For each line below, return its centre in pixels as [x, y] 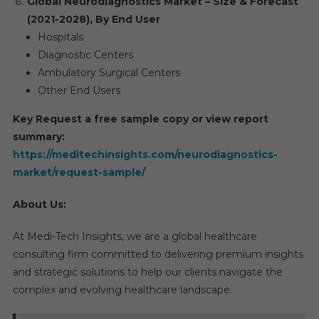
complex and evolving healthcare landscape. [122, 290]
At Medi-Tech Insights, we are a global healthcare [135, 236]
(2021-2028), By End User [93, 19]
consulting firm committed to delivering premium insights [158, 254]
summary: [38, 137]
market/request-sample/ [79, 172]
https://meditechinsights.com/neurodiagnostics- [145, 155]
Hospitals [60, 37]
